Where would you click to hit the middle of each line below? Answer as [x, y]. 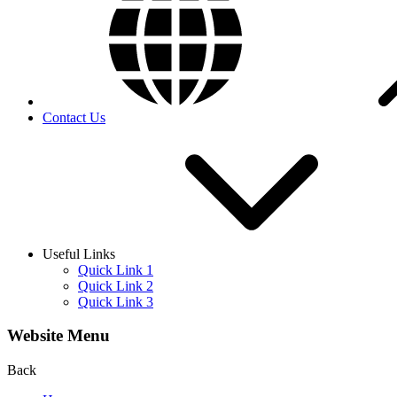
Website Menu [58, 336]
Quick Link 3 [116, 301]
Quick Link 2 [116, 285]
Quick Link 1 [116, 269]
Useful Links [79, 253]
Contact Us [74, 117]
